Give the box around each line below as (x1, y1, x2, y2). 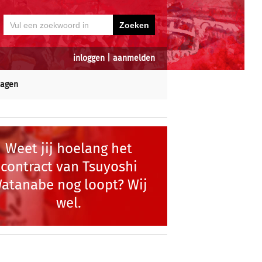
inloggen (73, 53, 105, 63)
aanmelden (113, 53, 155, 63)
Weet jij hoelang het (5, 140, 133, 157)
